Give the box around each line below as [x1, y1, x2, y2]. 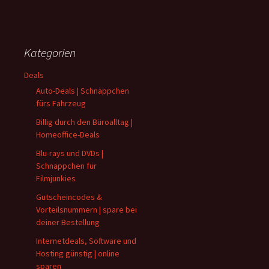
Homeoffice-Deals [36, 129, 100, 140]
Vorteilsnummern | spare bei [36, 204, 137, 215]
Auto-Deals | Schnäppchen [36, 85, 129, 96]
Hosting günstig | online [36, 248, 119, 259]
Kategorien [24, 45, 76, 60]
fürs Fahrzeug [36, 98, 86, 109]
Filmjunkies [36, 173, 76, 184]
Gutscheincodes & [36, 192, 102, 202]
